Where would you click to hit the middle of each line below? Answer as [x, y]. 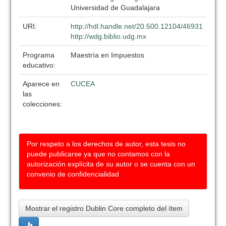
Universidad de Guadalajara [116, 8]
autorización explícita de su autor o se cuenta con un [111, 164]
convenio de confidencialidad [73, 174]
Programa [39, 55]
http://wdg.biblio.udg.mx [109, 36]
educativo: [40, 65]
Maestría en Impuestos [108, 55]
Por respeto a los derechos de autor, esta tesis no [106, 144]
